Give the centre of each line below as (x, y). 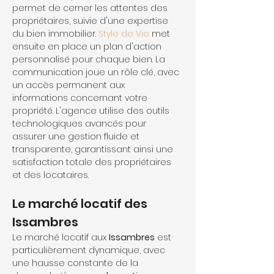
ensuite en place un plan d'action (88, 46)
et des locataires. (50, 175)
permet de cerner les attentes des (91, 8)
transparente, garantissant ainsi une (94, 149)
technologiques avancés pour (80, 124)
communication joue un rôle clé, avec (97, 72)
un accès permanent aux (70, 85)
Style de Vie (124, 34)
